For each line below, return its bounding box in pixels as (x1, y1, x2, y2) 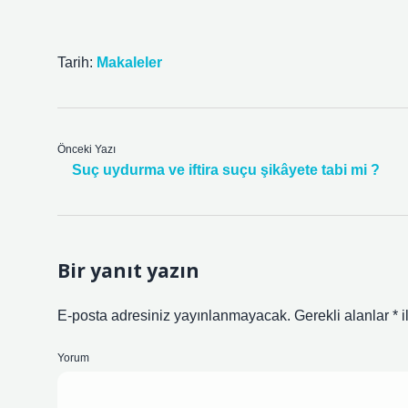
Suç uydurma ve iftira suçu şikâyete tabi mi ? (72, 162, 380, 178)
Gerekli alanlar (294, 308, 393, 323)
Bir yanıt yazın (57, 258, 199, 283)
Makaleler (97, 55, 162, 70)
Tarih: (57, 55, 97, 70)
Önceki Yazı (57, 143, 116, 156)
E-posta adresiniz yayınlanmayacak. (57, 308, 291, 323)
